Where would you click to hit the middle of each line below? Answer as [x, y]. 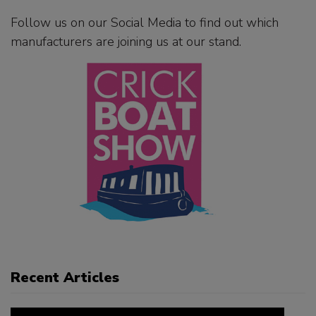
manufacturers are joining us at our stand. [128, 41]
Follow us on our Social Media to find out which [145, 22]
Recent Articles [65, 278]
